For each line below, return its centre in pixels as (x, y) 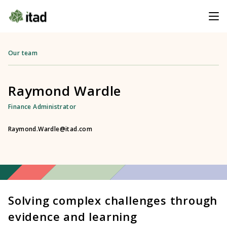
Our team (23, 53)
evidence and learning (73, 216)
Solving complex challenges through (113, 200)
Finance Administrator (42, 107)
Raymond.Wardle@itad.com (50, 129)
